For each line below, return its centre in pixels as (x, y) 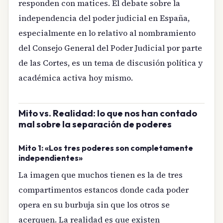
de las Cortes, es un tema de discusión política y (111, 63)
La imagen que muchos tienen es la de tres (101, 175)
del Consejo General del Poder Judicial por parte (110, 48)
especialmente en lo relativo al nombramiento (107, 33)
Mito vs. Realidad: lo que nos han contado (108, 113)
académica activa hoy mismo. (76, 78)
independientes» (51, 158)
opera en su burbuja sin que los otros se (94, 205)
